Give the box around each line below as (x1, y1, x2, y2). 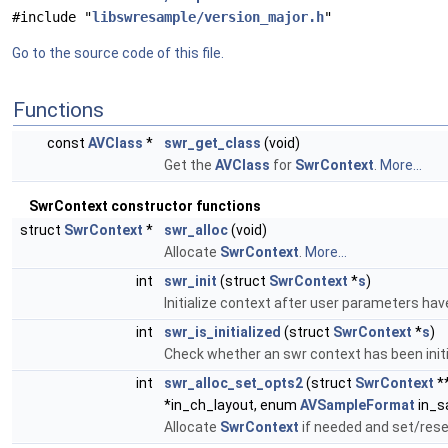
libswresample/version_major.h (92, 9, 324, 25)
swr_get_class (164, 135, 261, 151)
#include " (12, 9, 92, 25)
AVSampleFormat (300, 397, 415, 413)
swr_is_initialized (164, 324, 281, 340)
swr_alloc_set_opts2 (164, 375, 303, 391)
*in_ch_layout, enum (164, 397, 300, 413)
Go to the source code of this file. (12, 45, 224, 61)
